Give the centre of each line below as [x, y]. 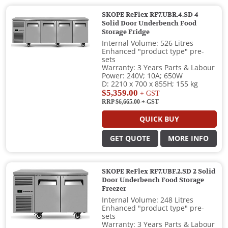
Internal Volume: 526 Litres [148, 44]
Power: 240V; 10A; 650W [142, 76]
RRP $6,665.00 [121, 102]
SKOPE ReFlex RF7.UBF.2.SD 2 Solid [159, 172]
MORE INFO [189, 139]
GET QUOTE [130, 139]
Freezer [114, 189]
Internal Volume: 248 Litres [148, 200]
